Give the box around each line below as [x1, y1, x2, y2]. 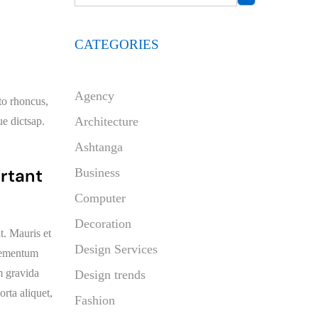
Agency [74, 89, 114, 103]
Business [74, 165, 120, 180]
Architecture [74, 114, 138, 128]
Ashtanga [74, 140, 123, 154]
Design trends [74, 268, 146, 282]
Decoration [74, 216, 131, 231]
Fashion [74, 293, 115, 307]
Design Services [74, 242, 158, 256]
